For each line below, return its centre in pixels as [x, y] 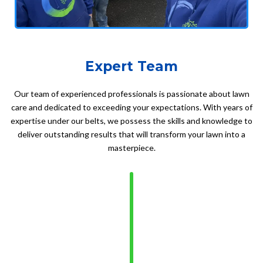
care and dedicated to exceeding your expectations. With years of [131, 107]
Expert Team [131, 67]
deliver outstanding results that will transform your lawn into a [131, 134]
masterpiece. [131, 148]
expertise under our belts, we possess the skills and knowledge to [131, 121]
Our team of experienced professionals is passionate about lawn [131, 94]
